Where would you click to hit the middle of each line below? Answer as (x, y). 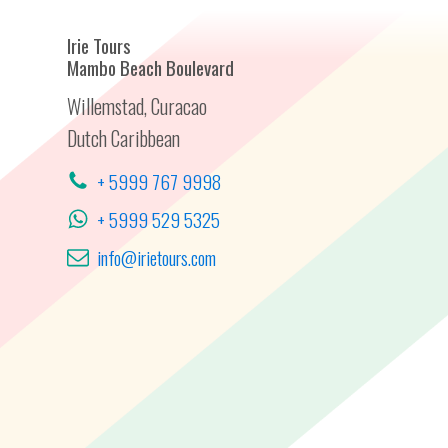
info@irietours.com (157, 257)
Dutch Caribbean (124, 138)
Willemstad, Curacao (137, 106)
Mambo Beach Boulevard (151, 67)
